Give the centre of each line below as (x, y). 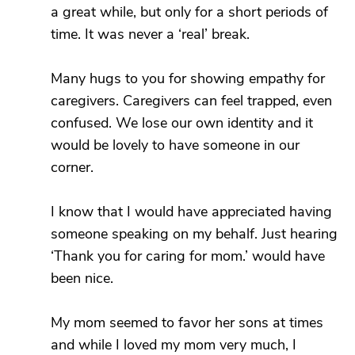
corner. (72, 167)
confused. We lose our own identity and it (182, 123)
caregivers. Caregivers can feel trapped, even (191, 101)
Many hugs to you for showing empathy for (188, 78)
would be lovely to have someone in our (175, 145)
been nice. (82, 278)
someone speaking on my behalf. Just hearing (194, 234)
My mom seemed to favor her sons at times (187, 323)
